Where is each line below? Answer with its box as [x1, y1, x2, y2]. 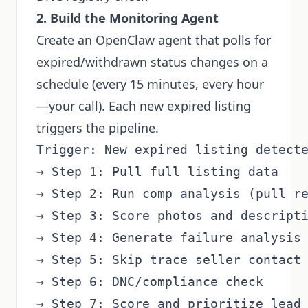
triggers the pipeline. [36, 120, 159, 136]
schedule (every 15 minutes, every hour [36, 76, 264, 92]
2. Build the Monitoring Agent [36, 10, 219, 26]
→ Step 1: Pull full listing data [36, 164, 278, 179]
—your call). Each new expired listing [36, 98, 251, 114]
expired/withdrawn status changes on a [36, 54, 268, 70]
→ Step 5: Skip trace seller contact [36, 252, 301, 267]
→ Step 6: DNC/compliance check [36, 274, 263, 289]
